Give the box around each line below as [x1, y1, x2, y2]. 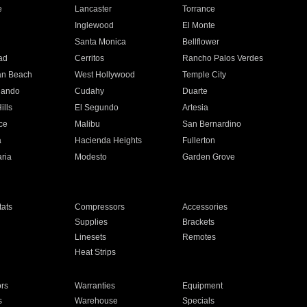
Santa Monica [74, 37, 126, 47]
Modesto [74, 152, 107, 162]
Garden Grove [182, 152, 236, 162]
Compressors [74, 202, 125, 212]
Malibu [74, 119, 100, 129]
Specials [182, 296, 215, 306]
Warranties [74, 281, 115, 291]
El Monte [182, 21, 216, 30]
